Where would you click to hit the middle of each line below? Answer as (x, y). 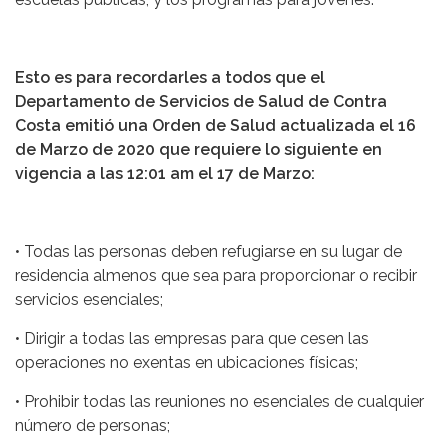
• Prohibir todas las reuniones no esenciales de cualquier (219, 402)
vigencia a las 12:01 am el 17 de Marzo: (165, 174)
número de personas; (92, 426)
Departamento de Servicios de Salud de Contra (201, 102)
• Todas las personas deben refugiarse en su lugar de (208, 252)
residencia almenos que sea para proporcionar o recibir (216, 276)
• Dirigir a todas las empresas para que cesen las (192, 339)
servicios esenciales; (89, 300)
